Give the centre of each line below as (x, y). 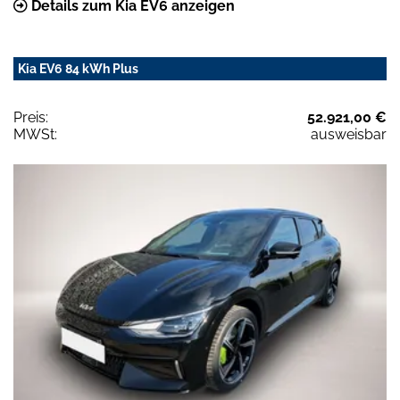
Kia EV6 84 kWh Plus (78, 68)
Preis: (31, 117)
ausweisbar (349, 134)
